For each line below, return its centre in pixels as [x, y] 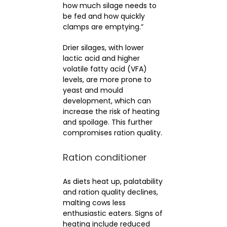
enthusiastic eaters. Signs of [112, 214]
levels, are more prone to [107, 80]
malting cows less [94, 203]
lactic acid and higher [101, 59]
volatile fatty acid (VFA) [105, 69]
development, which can [107, 101]
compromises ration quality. [112, 133]
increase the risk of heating [111, 112]
